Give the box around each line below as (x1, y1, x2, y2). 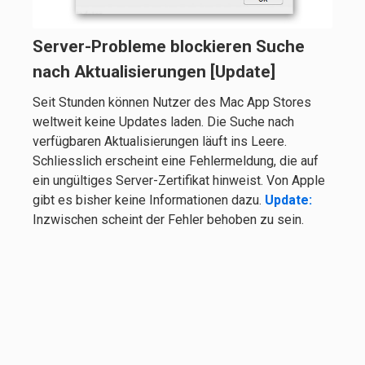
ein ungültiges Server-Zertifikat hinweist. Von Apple (33, 173, 325, 189)
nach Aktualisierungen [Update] (33, 61, 275, 81)
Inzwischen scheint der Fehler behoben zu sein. (33, 212, 304, 228)
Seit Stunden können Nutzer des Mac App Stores (33, 95, 311, 111)
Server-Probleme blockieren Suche (33, 36, 305, 56)
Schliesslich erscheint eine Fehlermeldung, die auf (33, 153, 319, 169)
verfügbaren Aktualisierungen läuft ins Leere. (33, 134, 287, 150)
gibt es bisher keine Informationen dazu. (33, 192, 265, 209)
